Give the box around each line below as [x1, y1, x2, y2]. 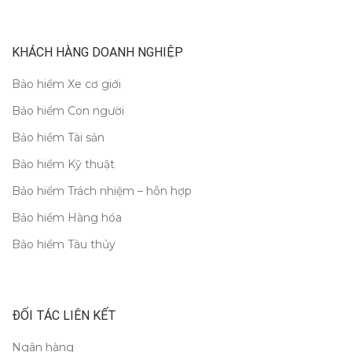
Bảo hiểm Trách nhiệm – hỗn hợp [12, 184, 192, 199]
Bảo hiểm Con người [12, 104, 124, 119]
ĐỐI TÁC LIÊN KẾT [12, 308, 116, 324]
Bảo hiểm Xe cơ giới [12, 77, 121, 92]
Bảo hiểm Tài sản [12, 130, 104, 145]
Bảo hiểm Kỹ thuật [12, 157, 115, 172]
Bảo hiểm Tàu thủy [12, 237, 115, 252]
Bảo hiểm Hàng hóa [12, 211, 122, 225]
